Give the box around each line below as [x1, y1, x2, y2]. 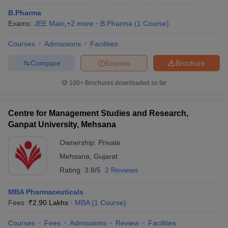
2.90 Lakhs [33, 198, 68, 207]
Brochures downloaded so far [83, 79, 166, 87]
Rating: [60, 166, 84, 174]
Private [98, 138, 121, 147]
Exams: [8, 19, 34, 27]
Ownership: [60, 138, 98, 147]
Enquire [105, 59, 130, 67]
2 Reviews [105, 166, 138, 174]
